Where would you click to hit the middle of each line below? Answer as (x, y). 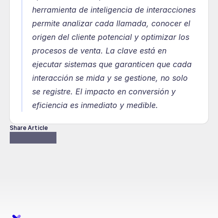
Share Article (29, 128)
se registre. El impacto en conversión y (104, 91)
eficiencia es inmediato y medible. (95, 105)
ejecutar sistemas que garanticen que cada (112, 64)
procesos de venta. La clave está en (99, 51)
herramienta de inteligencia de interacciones (114, 10)
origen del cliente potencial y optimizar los (111, 37)
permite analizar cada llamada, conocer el (111, 23)
